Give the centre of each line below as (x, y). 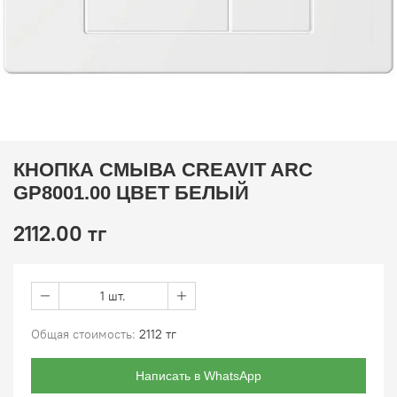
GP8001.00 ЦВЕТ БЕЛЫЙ (131, 193)
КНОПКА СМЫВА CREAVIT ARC (163, 170)
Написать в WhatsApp (198, 376)
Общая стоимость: (83, 334)
